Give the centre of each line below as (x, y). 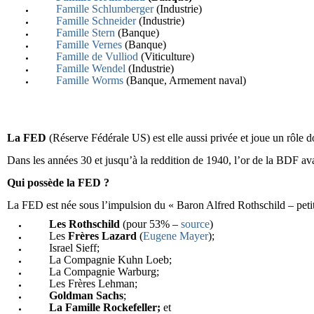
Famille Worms (90, 80)
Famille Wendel (91, 68)
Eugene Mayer (176, 236)
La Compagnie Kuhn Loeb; (110, 260)
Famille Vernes (89, 45)
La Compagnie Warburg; (104, 272)
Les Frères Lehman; (93, 284)
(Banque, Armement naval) (185, 80)
